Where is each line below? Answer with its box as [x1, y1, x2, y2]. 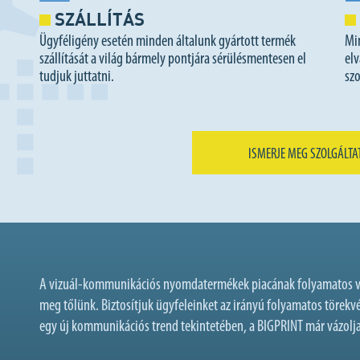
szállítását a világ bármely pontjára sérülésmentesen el [39, 51, 306, 68]
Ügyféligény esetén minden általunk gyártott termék [39, 34, 296, 51]
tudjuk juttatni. [39, 69, 114, 86]
